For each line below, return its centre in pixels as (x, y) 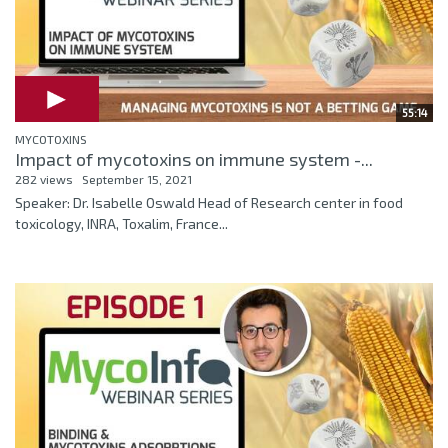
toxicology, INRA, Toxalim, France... (121, 224)
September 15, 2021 (137, 179)
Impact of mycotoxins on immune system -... (194, 159)
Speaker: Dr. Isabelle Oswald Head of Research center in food (209, 203)
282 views (44, 179)
